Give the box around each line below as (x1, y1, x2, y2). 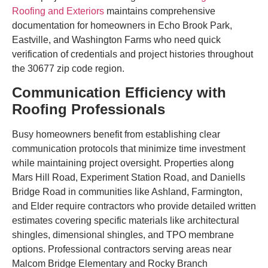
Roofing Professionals (12, 101, 165, 118)
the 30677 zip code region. (12, 63, 124, 74)
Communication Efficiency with (12, 84, 226, 101)
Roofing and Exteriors (12, 5, 104, 16)
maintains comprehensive (104, 5, 215, 16)
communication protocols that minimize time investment (12, 144, 245, 154)
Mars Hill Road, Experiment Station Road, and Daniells (12, 172, 245, 183)
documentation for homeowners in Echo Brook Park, (12, 20, 232, 31)
